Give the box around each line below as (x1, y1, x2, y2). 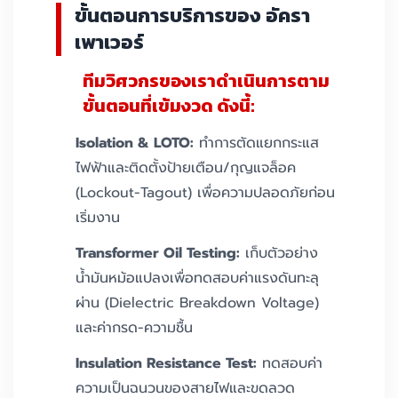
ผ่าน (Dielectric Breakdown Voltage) (76, 292, 319, 314)
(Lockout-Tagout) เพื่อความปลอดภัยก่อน (76, 182, 335, 204)
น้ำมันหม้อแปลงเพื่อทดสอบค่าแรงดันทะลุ (76, 267, 319, 290)
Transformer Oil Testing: (76, 243, 240, 265)
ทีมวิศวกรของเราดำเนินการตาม (83, 68, 330, 95)
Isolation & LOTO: (76, 132, 194, 155)
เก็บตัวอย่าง (240, 243, 318, 265)
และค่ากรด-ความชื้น (76, 317, 193, 339)
